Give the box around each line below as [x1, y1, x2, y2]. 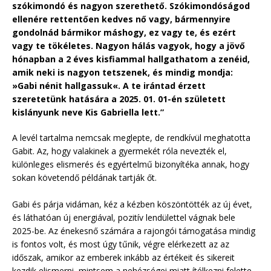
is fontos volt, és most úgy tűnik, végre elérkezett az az [12, 238, 229, 250]
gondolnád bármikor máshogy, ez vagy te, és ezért [12, 26, 236, 38]
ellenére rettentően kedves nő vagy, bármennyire [12, 13, 230, 25]
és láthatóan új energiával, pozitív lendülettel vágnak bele [12, 211, 235, 223]
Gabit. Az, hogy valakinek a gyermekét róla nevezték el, [12, 145, 227, 157]
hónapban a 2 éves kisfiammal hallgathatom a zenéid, [12, 53, 250, 65]
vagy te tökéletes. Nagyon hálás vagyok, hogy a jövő [12, 39, 245, 51]
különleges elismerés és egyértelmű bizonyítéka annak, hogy [12, 158, 249, 170]
